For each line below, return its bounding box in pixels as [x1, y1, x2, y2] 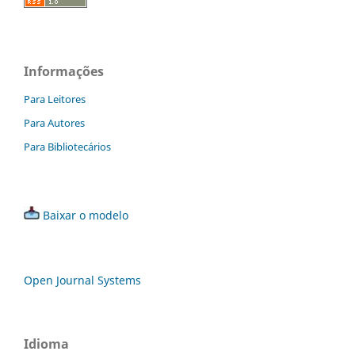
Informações [24, 63, 104, 81]
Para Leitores [24, 92, 86, 107]
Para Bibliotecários [24, 139, 111, 155]
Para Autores [24, 116, 85, 131]
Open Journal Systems [24, 273, 141, 288]
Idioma [24, 335, 69, 353]
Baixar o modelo [43, 208, 128, 223]
